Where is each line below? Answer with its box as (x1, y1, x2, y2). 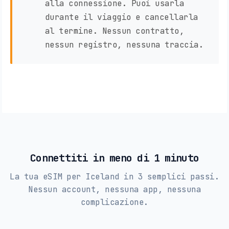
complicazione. (80, 197, 149, 208)
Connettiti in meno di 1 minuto (30, 151, 199, 165)
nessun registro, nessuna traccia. (44, 39, 203, 51)
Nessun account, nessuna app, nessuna (28, 184, 201, 195)
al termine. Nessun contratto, (44, 26, 184, 37)
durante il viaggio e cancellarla (44, 12, 198, 23)
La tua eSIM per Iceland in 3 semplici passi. (10, 171, 219, 182)
